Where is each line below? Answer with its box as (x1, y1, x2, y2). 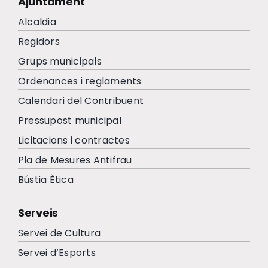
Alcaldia (18, 15, 56, 29)
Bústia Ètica (18, 173, 74, 187)
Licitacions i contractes (18, 133, 130, 148)
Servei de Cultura (18, 226, 101, 240)
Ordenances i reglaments (18, 74, 142, 89)
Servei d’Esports (18, 246, 96, 260)
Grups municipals (18, 54, 102, 69)
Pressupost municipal (18, 114, 121, 128)
